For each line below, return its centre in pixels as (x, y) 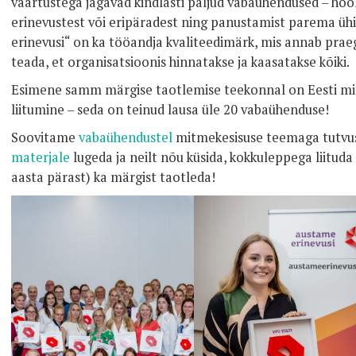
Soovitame (45, 137)
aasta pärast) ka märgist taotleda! (113, 177)
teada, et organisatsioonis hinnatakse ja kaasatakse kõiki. (180, 62)
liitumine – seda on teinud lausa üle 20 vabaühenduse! (170, 110)
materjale (41, 157)
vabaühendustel (126, 137)
